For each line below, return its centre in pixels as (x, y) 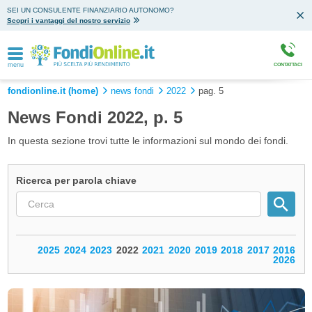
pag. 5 (211, 91)
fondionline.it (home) (53, 91)
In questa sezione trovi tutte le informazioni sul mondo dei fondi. (148, 140)
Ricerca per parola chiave (77, 180)
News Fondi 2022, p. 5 (95, 117)
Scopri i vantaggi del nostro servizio (68, 21)
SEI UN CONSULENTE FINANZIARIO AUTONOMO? (90, 10)
